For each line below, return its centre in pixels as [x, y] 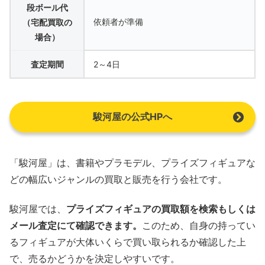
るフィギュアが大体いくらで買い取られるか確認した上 [128, 242]
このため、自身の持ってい [199, 226]
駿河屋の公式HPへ [132, 116]
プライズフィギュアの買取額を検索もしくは [161, 209]
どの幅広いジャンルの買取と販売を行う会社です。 [118, 180]
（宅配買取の [47, 22]
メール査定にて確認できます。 [76, 226]
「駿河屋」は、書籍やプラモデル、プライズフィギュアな [132, 163]
